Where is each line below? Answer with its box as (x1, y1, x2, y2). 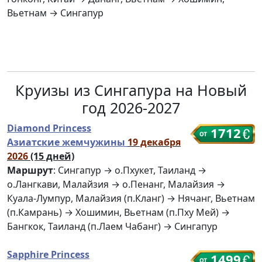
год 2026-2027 (82, 98, 180, 118)
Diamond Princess (7, 122, 91, 135)
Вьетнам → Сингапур (7, 6, 104, 20)
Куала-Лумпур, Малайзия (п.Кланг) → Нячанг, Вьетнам (7, 192, 255, 205)
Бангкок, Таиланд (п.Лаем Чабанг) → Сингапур (7, 220, 218, 233)
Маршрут (7, 164, 53, 177)
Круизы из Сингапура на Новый (15, 80, 247, 101)
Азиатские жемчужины (7, 136, 127, 149)
